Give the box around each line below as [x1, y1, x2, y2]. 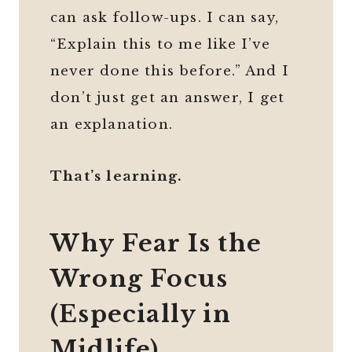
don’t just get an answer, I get [50, 90, 285, 107]
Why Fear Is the [50, 229, 262, 258]
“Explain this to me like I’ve [50, 36, 270, 53]
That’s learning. [50, 168, 183, 185]
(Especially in [50, 299, 231, 329]
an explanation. [50, 116, 173, 134]
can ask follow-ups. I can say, [50, 9, 279, 27]
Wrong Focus [50, 264, 229, 294]
